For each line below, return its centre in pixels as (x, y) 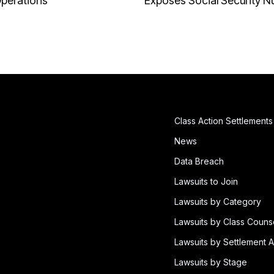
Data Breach (199, 161)
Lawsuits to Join (206, 182)
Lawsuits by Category (218, 202)
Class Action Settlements (224, 121)
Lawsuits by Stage (211, 262)
